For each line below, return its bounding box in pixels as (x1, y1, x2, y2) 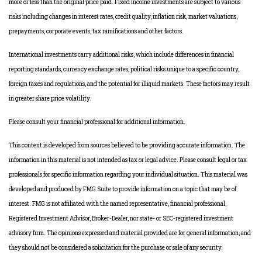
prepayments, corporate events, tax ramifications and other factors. (9, 27, 184, 35)
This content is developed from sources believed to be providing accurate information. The (9, 142, 245, 149)
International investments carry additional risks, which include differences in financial (9, 51, 234, 58)
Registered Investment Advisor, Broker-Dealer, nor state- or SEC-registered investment (9, 215, 233, 222)
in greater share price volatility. (9, 95, 91, 102)
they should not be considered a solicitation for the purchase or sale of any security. (9, 244, 223, 251)
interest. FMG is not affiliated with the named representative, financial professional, (9, 200, 226, 208)
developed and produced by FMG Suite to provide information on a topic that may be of (9, 185, 236, 193)
